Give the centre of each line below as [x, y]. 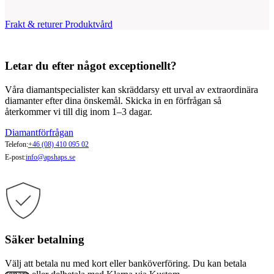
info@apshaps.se [50, 157]
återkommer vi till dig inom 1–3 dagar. [79, 112]
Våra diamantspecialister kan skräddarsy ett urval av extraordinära [131, 90]
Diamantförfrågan [39, 133]
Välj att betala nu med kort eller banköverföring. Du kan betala [126, 263]
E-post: [15, 157]
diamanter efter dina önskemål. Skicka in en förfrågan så [113, 101]
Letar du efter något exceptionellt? [91, 66]
